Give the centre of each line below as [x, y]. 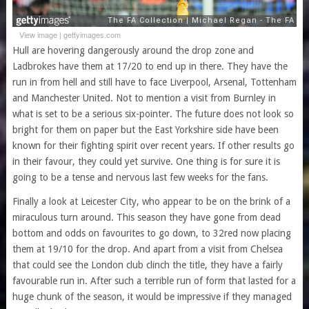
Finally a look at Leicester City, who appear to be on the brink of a [151, 202]
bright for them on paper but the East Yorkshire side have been [145, 130]
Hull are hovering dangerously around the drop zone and [133, 51]
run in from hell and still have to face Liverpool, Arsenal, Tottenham [154, 82]
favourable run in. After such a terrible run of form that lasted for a [154, 281]
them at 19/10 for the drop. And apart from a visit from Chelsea [147, 249]
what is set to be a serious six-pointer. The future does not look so [153, 114]
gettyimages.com [92, 35]
